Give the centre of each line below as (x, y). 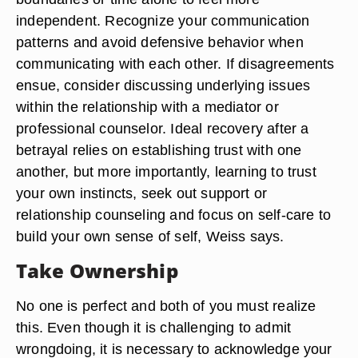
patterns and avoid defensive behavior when (160, 42)
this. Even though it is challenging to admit (154, 327)
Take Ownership (97, 270)
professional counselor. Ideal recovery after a (163, 128)
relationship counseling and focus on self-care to (174, 215)
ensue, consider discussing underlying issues (163, 85)
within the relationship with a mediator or (147, 107)
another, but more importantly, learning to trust (166, 171)
